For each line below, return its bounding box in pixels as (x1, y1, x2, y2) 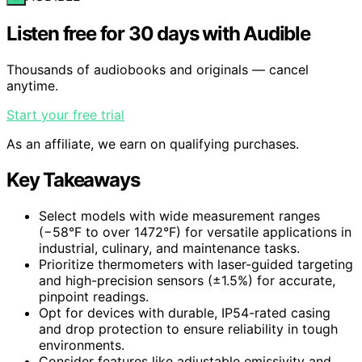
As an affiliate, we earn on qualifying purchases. (6, 136, 299, 153)
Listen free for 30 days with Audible (6, 22, 310, 46)
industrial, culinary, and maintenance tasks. (39, 239, 300, 256)
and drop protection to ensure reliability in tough (39, 320, 338, 337)
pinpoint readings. (39, 288, 149, 305)
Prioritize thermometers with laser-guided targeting (39, 255, 353, 272)
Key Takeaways (6, 168, 140, 192)
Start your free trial (6, 107, 124, 124)
